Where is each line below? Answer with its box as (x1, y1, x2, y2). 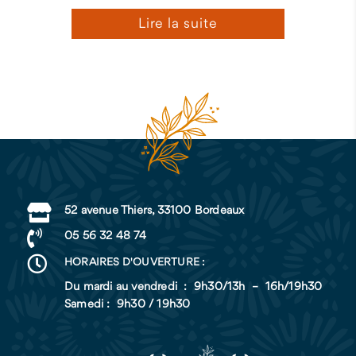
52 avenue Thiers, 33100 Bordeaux (64, 205, 245, 218)
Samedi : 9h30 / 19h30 (64, 298, 191, 311)
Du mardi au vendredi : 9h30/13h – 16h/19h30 (64, 281, 323, 293)
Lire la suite (137, 17, 218, 32)
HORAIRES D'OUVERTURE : (64, 256, 206, 268)
